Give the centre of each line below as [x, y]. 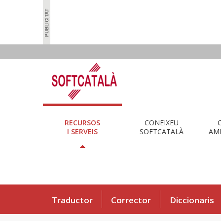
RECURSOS [82, 122]
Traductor [72, 200]
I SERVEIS [82, 131]
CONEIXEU [161, 122]
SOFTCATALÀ [161, 131]
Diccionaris [192, 200]
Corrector [131, 200]
